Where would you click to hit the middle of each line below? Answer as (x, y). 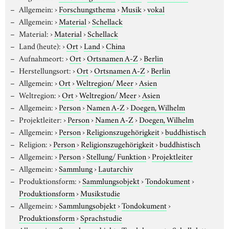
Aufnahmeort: (41, 58)
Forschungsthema (87, 8)
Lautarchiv (115, 168)
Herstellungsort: (45, 70)
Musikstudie (100, 192)
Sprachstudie (101, 217)
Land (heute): (40, 45)
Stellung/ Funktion (116, 156)
